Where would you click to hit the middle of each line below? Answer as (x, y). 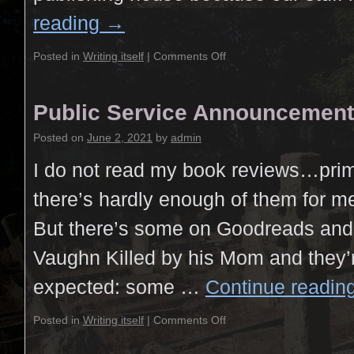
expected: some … (119, 287)
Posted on (58, 137)
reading (69, 23)
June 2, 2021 (120, 137)
